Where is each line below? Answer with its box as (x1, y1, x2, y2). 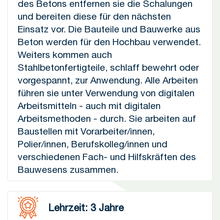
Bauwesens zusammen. (18, 164, 118, 175)
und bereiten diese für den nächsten (18, 11, 171, 22)
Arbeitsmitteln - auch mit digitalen (18, 100, 161, 111)
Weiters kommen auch (18, 49, 112, 60)
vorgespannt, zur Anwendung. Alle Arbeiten (18, 75, 198, 85)
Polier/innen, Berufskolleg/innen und (18, 138, 167, 149)
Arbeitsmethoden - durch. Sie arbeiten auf (18, 113, 196, 124)
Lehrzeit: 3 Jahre (48, 202, 124, 213)
